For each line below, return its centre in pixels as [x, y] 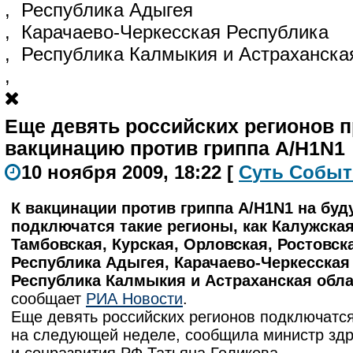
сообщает [48, 299]
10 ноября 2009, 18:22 [124, 172]
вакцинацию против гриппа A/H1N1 [175, 149]
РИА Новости [134, 299]
